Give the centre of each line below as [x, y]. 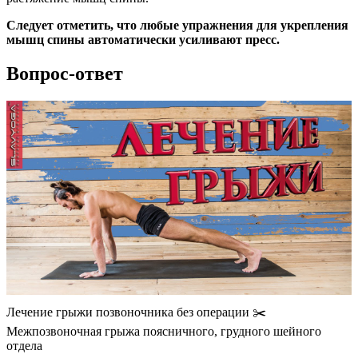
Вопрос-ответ [65, 74]
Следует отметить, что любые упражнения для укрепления [177, 26]
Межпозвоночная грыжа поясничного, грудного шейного [164, 332]
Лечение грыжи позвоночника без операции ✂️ [136, 312]
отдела [24, 346]
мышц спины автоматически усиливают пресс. [143, 40]
